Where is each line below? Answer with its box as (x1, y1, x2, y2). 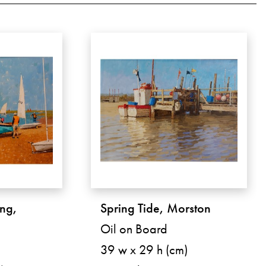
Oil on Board (100, 220, 168, 238)
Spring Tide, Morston (100, 199, 211, 217)
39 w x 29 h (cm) (100, 241, 188, 259)
